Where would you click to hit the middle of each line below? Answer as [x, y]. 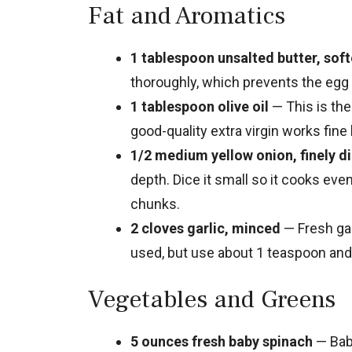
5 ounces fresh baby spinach [222, 342]
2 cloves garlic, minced [205, 229]
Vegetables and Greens [212, 300]
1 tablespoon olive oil [200, 107]
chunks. [155, 204]
